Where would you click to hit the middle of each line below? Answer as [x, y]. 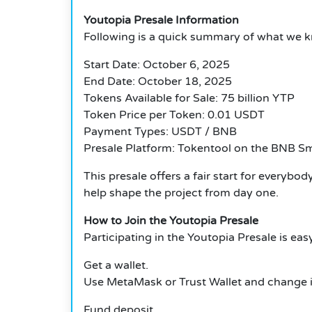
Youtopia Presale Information [161, 21]
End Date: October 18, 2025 [158, 82]
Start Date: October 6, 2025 [157, 65]
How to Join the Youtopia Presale [171, 221]
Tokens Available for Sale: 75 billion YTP [189, 99]
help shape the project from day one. [181, 193]
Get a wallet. [116, 266]
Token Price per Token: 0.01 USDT [174, 115]
